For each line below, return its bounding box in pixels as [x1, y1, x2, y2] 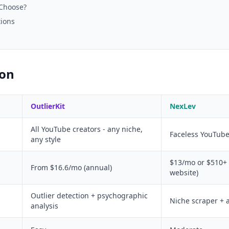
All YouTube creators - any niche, [31, 124, 143, 134]
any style [31, 134, 61, 145]
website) [170, 168, 198, 178]
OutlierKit [31, 101, 65, 111]
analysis [31, 201, 58, 211]
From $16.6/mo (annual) [31, 163, 112, 173]
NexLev [170, 101, 196, 111]
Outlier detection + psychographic [31, 191, 148, 201]
